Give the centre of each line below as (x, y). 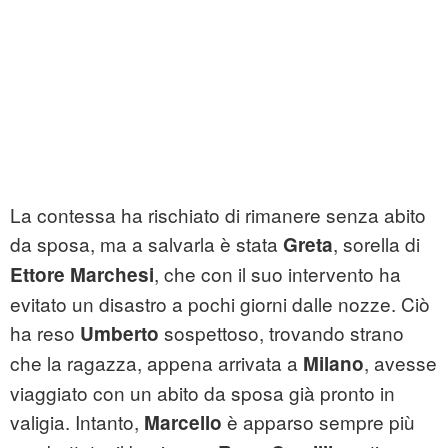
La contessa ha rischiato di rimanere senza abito (218, 215)
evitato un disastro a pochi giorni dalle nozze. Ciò (220, 304)
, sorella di (376, 244)
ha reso (45, 333)
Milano (333, 364)
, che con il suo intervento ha (277, 274)
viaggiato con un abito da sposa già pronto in (202, 393)
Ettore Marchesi (82, 275)
